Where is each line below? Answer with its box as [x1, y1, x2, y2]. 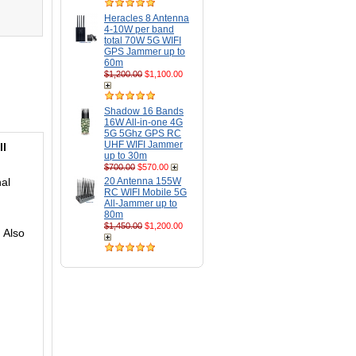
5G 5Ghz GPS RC [104, 128, 181, 139]
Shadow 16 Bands [104, 106, 184, 117]
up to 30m [104, 150, 147, 161]
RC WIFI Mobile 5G [104, 187, 187, 198]
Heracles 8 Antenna [104, 13, 189, 24]
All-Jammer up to [104, 198, 177, 209]
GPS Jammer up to [104, 46, 185, 57]
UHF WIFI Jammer [104, 139, 183, 150]
